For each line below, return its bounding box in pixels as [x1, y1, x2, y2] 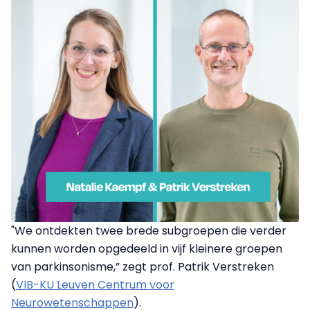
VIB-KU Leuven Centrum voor [16, 277, 174, 293]
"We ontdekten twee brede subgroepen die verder [11, 223, 286, 239]
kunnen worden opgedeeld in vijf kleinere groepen [11, 241, 282, 257]
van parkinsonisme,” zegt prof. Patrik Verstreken [11, 259, 274, 275]
